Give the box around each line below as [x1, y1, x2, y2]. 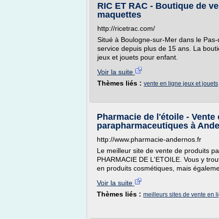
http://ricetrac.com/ [97, 24, 155, 32]
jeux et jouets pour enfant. [97, 53, 178, 61]
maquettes [97, 10, 141, 20]
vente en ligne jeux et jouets [144, 80, 218, 87]
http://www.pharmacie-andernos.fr [97, 135, 201, 143]
